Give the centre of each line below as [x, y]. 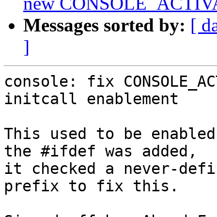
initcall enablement [91, 99]
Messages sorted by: [104, 25]
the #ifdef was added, [101, 151]
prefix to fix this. [91, 186]
